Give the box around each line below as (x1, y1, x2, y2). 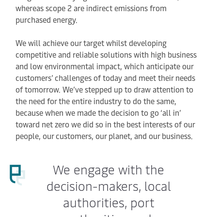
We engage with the (53, 160, 164, 178)
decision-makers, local (46, 177, 171, 194)
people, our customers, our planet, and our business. (15, 130, 197, 141)
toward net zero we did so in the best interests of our (15, 119, 195, 129)
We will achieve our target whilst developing (15, 37, 167, 48)
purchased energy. (15, 14, 77, 25)
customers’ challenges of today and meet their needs (15, 72, 195, 83)
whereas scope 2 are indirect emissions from (15, 2, 167, 13)
